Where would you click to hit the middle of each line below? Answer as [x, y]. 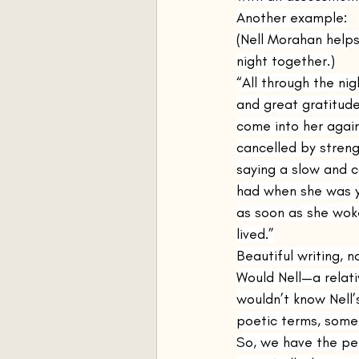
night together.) [286, 61]
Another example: [292, 18]
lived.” [255, 234]
